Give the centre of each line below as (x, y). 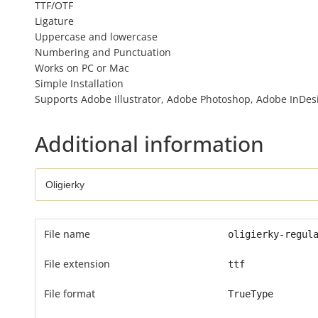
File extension (77, 264)
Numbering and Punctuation (103, 52)
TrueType (250, 294)
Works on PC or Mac (82, 68)
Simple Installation (79, 83)
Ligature (54, 21)
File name (67, 234)
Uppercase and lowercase (96, 37)
